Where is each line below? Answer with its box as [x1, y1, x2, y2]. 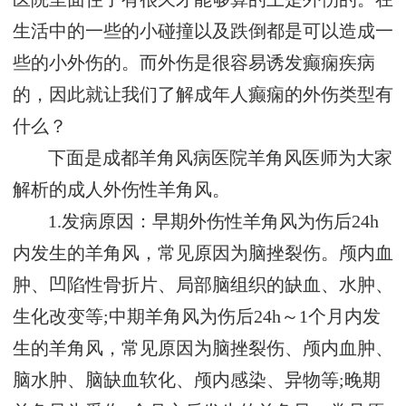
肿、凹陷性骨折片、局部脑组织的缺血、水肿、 [13, 275, 393, 295]
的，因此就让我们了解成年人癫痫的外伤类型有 [13, 85, 393, 105]
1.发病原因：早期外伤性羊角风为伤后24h [48, 212, 380, 232]
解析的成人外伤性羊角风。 [13, 180, 230, 200]
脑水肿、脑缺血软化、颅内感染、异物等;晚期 [13, 371, 381, 391]
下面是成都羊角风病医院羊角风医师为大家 [48, 149, 393, 169]
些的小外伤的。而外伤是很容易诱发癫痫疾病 [13, 53, 375, 73]
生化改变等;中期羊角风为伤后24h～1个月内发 [13, 307, 381, 327]
